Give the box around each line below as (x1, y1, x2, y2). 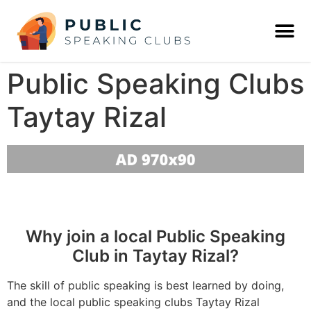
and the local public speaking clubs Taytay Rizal (7, 294, 260, 309)
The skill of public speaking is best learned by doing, (7, 278, 284, 292)
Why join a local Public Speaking (26, 226, 285, 246)
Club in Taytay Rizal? (72, 245, 239, 266)
